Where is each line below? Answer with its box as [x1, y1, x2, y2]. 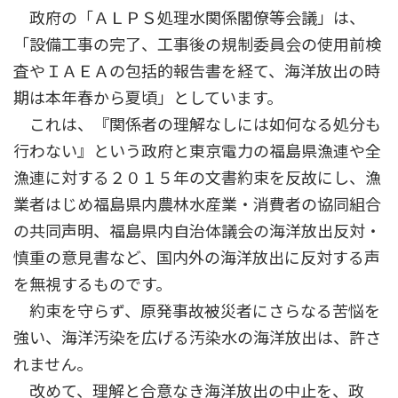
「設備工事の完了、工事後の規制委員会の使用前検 [13, 35, 381, 55]
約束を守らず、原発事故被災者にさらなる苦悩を [13, 301, 380, 322]
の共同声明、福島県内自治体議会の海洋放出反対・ [13, 221, 381, 242]
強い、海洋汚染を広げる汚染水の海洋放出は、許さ [13, 328, 381, 348]
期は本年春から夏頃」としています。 [13, 88, 283, 108]
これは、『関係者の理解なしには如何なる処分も [13, 115, 381, 135]
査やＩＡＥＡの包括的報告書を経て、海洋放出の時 [13, 61, 380, 82]
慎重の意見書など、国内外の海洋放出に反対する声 [13, 248, 380, 268]
